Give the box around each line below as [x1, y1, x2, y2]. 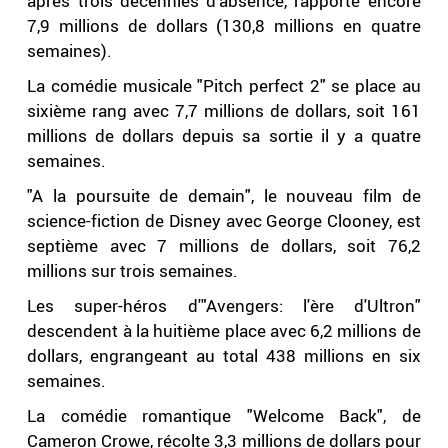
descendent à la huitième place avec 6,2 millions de [27, 319, 421, 343]
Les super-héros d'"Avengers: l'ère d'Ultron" [27, 294, 421, 318]
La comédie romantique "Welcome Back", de [27, 404, 421, 428]
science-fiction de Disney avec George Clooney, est [27, 209, 421, 233]
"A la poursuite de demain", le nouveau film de [27, 184, 421, 208]
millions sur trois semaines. [27, 259, 239, 283]
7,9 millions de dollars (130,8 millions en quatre [27, 14, 421, 38]
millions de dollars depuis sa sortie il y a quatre [27, 124, 421, 148]
